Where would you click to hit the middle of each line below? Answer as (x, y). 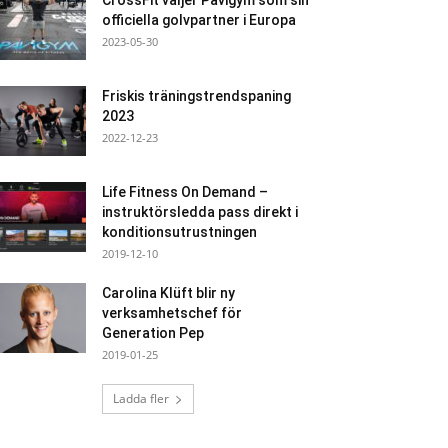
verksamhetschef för (172, 313)
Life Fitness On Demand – (185, 192)
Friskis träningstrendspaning (196, 96)
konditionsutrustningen (179, 232)
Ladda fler (141, 398)
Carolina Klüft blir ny (168, 293)
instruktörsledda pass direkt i (200, 212)
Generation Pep (153, 333)
